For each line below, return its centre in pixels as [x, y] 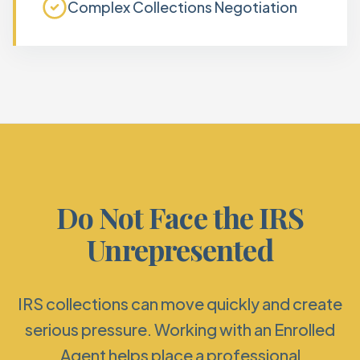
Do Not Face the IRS [180, 217]
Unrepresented [180, 249]
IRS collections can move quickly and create [180, 303]
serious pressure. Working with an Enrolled [180, 329]
